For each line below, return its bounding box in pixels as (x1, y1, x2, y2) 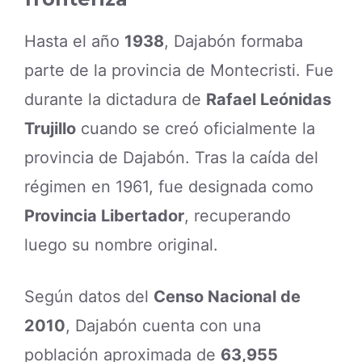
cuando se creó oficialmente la (76, 119, 315, 139)
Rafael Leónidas (206, 90, 331, 110)
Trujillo (24, 119, 76, 139)
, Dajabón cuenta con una (65, 316, 261, 336)
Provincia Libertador (24, 206, 184, 226)
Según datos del (24, 287, 154, 307)
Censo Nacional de (154, 287, 301, 307)
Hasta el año (24, 32, 124, 52)
